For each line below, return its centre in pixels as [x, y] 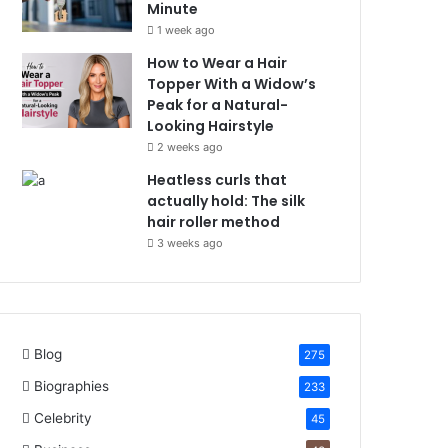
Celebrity [63, 418]
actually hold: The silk [226, 201]
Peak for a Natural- [218, 105]
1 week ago [186, 30]
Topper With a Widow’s [232, 84]
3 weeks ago [190, 243]
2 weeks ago [190, 147]
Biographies [72, 386]
